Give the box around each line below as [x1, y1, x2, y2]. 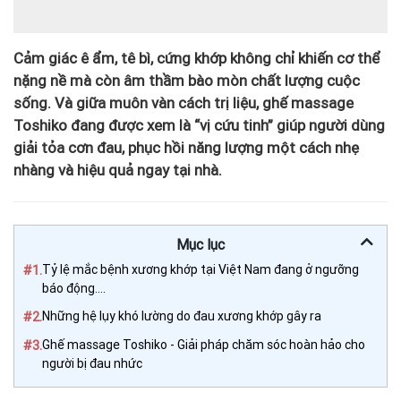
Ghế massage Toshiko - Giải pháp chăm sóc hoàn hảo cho [42, 337, 365, 352]
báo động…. [42, 280, 106, 295]
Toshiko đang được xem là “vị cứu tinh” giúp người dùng [13, 115, 385, 134]
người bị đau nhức [42, 355, 142, 371]
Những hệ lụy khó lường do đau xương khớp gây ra [42, 308, 321, 323]
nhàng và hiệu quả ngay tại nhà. [13, 160, 222, 179]
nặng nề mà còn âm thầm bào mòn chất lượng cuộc [13, 71, 360, 90]
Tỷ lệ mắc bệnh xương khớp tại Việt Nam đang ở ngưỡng [42, 261, 359, 277]
